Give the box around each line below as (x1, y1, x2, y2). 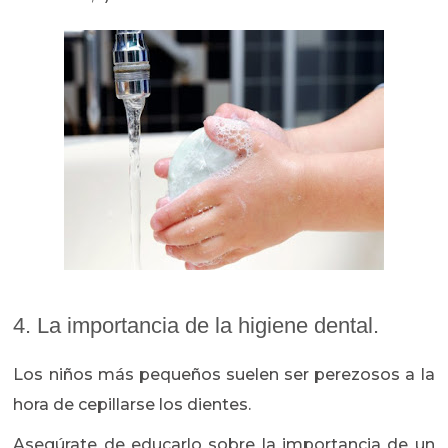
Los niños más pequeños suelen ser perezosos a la (13, 365, 435, 385)
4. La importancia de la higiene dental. (13, 313, 380, 339)
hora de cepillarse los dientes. (13, 395, 252, 415)
